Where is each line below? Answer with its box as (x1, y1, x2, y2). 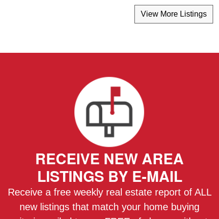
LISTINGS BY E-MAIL (37, 165, 182, 186)
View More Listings (141, 10, 207, 19)
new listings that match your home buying (20, 201, 199, 212)
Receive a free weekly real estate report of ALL (7, 186, 212, 197)
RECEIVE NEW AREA (35, 147, 184, 169)
